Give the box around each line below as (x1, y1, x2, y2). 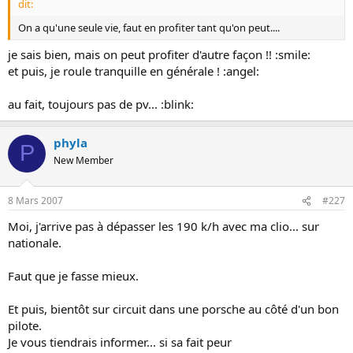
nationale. (8, 235, 61, 251)
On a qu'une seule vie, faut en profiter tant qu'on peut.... (18, 20, 280, 35)
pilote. (8, 318, 42, 333)
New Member (54, 153, 113, 167)
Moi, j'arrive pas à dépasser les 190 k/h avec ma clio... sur (8, 218, 319, 234)
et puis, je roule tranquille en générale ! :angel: (8, 62, 259, 79)
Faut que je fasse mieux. (8, 268, 139, 284)
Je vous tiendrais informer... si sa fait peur (8, 334, 232, 350)
